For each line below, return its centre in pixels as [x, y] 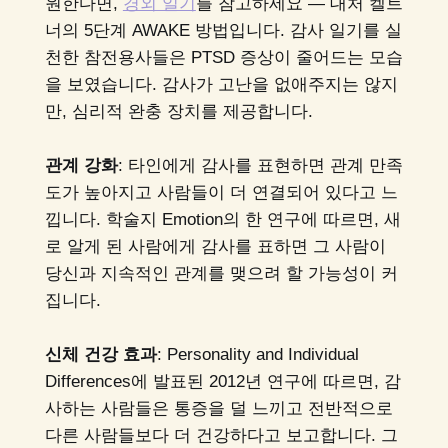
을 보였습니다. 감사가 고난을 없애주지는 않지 [221, 84]
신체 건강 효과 [100, 355]
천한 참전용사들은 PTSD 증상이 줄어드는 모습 [223, 57]
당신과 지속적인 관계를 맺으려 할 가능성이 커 [221, 273]
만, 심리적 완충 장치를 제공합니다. [178, 111]
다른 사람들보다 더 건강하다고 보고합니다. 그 [221, 436]
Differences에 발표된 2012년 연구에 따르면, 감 [222, 382]
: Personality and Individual [257, 355]
